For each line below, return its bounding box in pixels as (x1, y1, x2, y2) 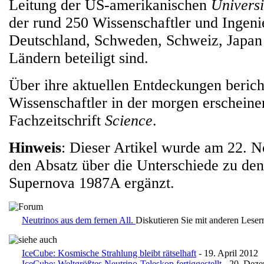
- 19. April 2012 (196, 248, 258, 258)
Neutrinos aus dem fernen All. (22, 215, 136, 225)
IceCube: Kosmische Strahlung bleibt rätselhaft (22, 248, 196, 258)
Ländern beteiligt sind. (9, 49, 148, 67)
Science (105, 112, 153, 129)
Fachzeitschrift (9, 112, 105, 129)
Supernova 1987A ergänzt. (9, 174, 174, 192)
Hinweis (9, 139, 61, 156)
